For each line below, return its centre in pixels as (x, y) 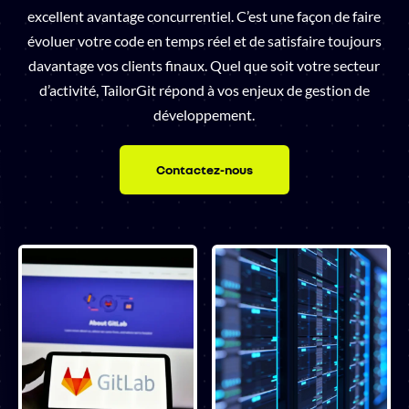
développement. (204, 114)
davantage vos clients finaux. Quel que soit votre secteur (204, 65)
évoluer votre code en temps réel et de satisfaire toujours (204, 40)
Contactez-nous (204, 169)
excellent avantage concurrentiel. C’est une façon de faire (204, 16)
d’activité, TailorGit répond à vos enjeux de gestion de (204, 89)
